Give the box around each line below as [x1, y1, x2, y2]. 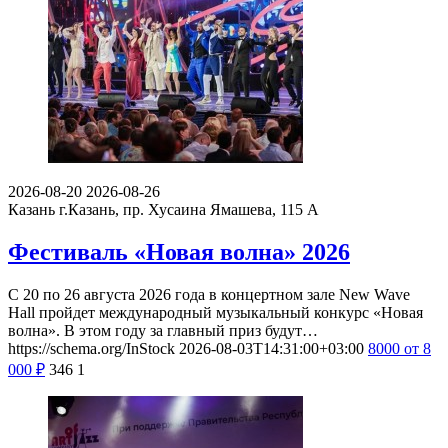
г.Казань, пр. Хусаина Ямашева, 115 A [59, 201, 319, 219]
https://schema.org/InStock [8, 339, 175, 357]
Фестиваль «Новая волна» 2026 [8, 238, 350, 265]
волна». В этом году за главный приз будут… [8, 321, 318, 339]
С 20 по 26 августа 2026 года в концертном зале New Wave [8, 285, 410, 303]
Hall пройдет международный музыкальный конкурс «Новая [8, 303, 423, 321]
